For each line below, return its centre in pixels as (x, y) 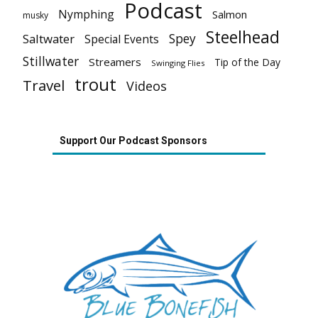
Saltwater (49, 38)
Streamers (115, 61)
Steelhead (243, 37)
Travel (44, 85)
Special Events (122, 39)
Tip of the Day (247, 62)
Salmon (230, 14)
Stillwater (51, 61)
